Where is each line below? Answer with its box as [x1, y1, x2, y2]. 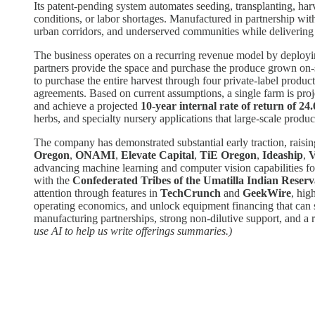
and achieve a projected [34, 99, 141, 112]
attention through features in [34, 186, 160, 199]
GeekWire [243, 186, 291, 199]
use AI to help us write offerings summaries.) [34, 224, 232, 237]
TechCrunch [160, 186, 221, 199]
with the [34, 174, 72, 186]
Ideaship [262, 148, 303, 161]
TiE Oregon [200, 148, 257, 161]
